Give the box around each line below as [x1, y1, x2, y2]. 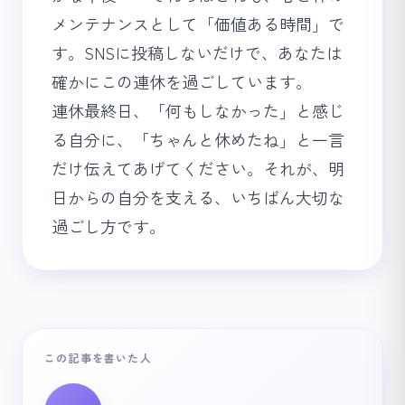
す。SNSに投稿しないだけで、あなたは [52, 41, 343, 64]
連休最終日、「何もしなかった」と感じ [52, 99, 344, 122]
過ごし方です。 [52, 214, 165, 238]
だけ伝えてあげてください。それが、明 [52, 156, 344, 180]
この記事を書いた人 [44, 350, 152, 365]
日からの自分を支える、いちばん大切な [52, 185, 344, 209]
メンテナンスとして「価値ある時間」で [52, 12, 344, 35]
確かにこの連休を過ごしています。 [52, 70, 312, 93]
